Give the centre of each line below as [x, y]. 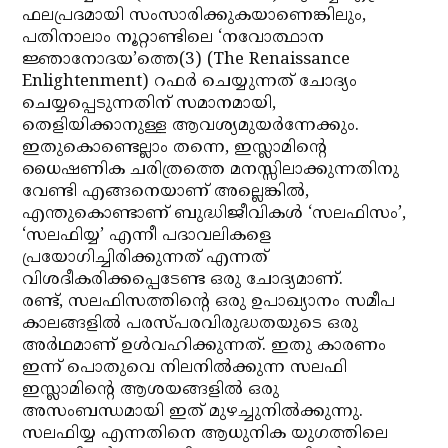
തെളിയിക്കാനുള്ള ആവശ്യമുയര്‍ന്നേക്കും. [191, 126]
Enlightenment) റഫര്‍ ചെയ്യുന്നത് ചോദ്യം [190, 82]
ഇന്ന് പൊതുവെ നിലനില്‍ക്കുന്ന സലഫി [185, 368]
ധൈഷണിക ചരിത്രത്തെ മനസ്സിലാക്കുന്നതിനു [211, 170]
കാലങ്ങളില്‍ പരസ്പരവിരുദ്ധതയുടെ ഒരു [190, 324]
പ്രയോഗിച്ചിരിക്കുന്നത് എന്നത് [145, 258]
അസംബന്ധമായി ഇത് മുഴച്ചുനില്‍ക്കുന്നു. [193, 412]
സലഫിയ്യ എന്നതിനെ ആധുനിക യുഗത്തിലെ [205, 434]
